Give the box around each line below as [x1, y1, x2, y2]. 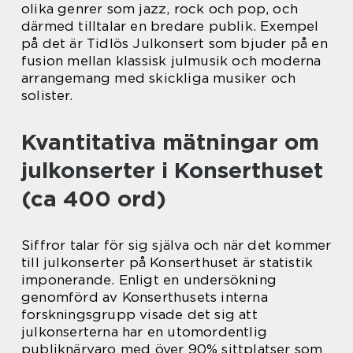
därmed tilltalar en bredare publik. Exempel [21, 18, 319, 35]
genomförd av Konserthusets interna [21, 289, 268, 306]
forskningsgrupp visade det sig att [21, 307, 258, 323]
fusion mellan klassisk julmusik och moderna [21, 53, 321, 69]
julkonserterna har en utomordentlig [21, 324, 268, 340]
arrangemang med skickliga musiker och [21, 70, 296, 87]
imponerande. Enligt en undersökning [21, 272, 277, 288]
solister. [21, 87, 72, 104]
